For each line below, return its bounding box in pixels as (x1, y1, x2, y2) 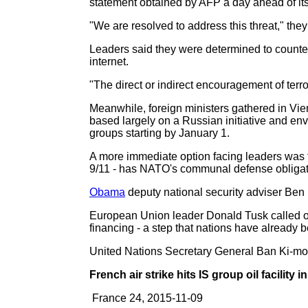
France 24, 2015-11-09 (89, 292, 203, 304)
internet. (89, 56, 129, 67)
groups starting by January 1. (89, 127, 230, 139)
